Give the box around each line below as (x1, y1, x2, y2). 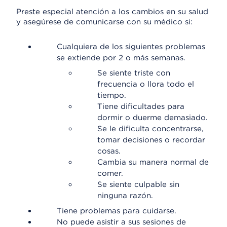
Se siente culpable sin (97, 180, 179, 189)
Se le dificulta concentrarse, (97, 124, 204, 133)
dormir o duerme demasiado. (97, 113, 208, 122)
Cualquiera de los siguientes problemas (57, 42, 205, 51)
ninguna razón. (97, 191, 153, 200)
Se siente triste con (97, 68, 170, 78)
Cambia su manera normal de (97, 158, 209, 167)
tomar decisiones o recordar (97, 135, 205, 144)
